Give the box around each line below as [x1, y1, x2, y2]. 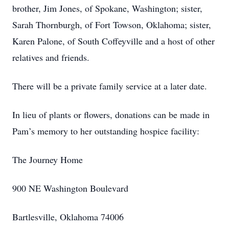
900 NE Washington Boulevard [12, 182, 128, 194]
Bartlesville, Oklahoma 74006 [12, 211, 124, 223]
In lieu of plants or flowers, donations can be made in [12, 108, 210, 121]
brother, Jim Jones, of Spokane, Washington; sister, [12, 2, 202, 14]
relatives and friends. [12, 51, 89, 63]
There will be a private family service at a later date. [12, 80, 207, 92]
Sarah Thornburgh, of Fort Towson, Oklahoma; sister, [12, 18, 211, 31]
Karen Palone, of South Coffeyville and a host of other [12, 35, 215, 47]
